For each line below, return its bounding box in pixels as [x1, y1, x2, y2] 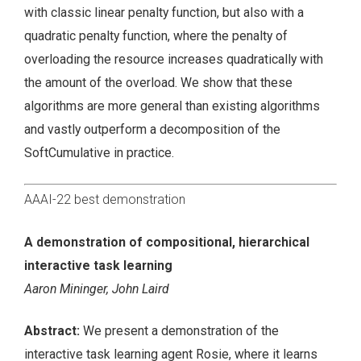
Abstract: [24, 323, 83, 339]
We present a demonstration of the [83, 323, 279, 339]
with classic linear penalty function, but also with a [24, 4, 304, 20]
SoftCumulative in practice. [24, 144, 174, 160]
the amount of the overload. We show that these [24, 74, 293, 90]
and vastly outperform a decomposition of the [24, 121, 280, 137]
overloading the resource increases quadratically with [24, 51, 323, 67]
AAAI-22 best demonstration [24, 191, 185, 207]
